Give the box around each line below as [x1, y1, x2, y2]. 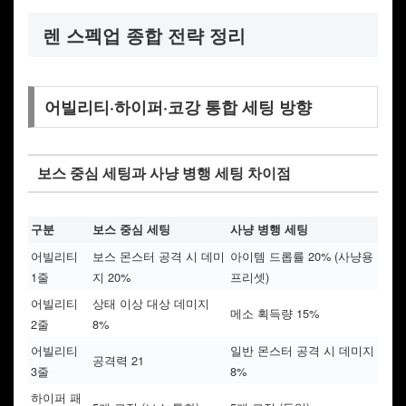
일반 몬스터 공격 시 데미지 [230, 341, 374, 359]
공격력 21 [92, 351, 144, 369]
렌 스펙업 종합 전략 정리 [43, 21, 246, 48]
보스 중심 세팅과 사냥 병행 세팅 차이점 [36, 162, 291, 184]
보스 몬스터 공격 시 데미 [92, 246, 225, 265]
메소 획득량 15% [230, 304, 319, 322]
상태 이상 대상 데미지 [92, 294, 209, 312]
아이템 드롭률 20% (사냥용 [230, 246, 373, 265]
